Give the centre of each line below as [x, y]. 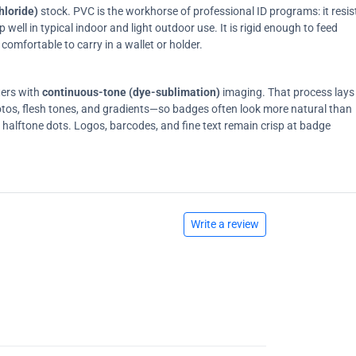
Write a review [225, 224]
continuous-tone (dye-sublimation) [131, 92]
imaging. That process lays [287, 92]
